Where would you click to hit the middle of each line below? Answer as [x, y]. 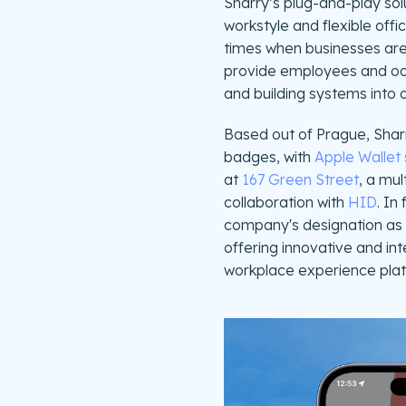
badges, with [269, 156]
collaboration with [286, 202]
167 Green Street [300, 179]
